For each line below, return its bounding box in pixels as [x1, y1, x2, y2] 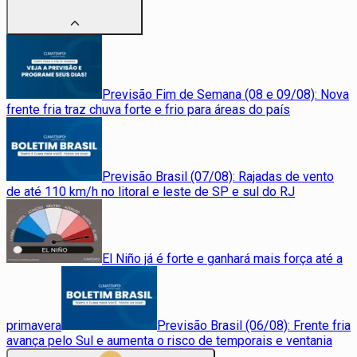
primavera [6, 317, 61, 333]
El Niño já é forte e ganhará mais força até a [102, 250, 343, 266]
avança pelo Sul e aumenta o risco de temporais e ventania [6, 332, 332, 348]
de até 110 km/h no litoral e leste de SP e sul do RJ [6, 183, 295, 199]
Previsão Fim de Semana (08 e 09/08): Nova [102, 86, 349, 102]
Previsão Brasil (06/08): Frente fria [157, 317, 351, 333]
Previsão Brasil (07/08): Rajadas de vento [102, 168, 334, 184]
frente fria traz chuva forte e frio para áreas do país [6, 101, 290, 117]
